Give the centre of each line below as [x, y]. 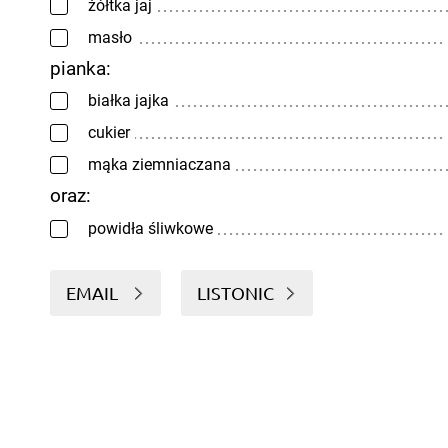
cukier [109, 132]
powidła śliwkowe [150, 228]
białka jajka [128, 100]
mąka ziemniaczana [159, 164]
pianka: [80, 68]
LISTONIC [235, 292]
